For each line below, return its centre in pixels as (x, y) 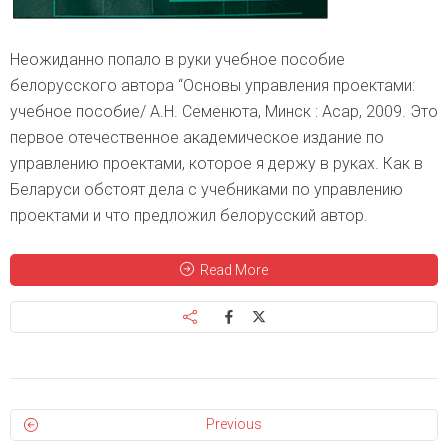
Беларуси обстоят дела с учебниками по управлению (206, 190)
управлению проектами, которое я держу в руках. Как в (216, 164)
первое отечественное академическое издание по (197, 138)
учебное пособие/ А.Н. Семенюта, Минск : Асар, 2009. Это (224, 112)
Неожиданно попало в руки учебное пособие (177, 60)
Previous (233, 424)
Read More (234, 270)
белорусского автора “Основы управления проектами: (212, 86)
